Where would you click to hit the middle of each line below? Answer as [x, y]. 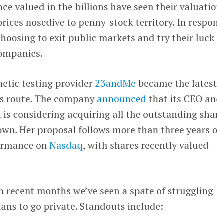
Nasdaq [66, 145]
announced [122, 98]
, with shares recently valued [146, 145]
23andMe [116, 83]
